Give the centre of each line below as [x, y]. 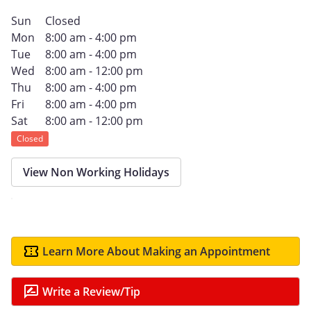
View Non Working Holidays [96, 172]
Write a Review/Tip [91, 291]
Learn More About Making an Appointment [156, 251]
